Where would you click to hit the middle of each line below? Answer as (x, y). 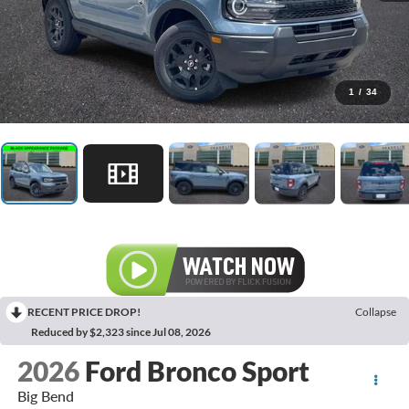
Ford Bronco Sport (197, 370)
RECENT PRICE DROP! (84, 311)
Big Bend (45, 395)
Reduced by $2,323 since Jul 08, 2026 (121, 331)
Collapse (376, 311)
